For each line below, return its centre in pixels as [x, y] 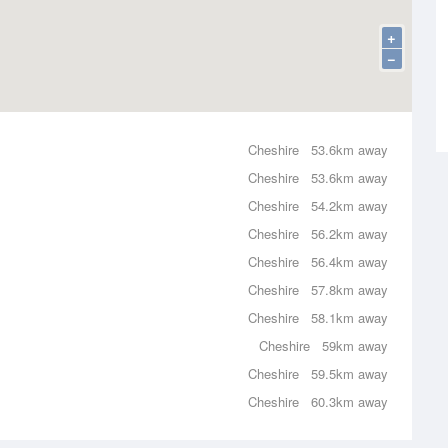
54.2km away [349, 205]
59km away [355, 345]
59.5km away [349, 373]
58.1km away [349, 317]
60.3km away [349, 401]
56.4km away [349, 261]
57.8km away [349, 289]
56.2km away [349, 233]
